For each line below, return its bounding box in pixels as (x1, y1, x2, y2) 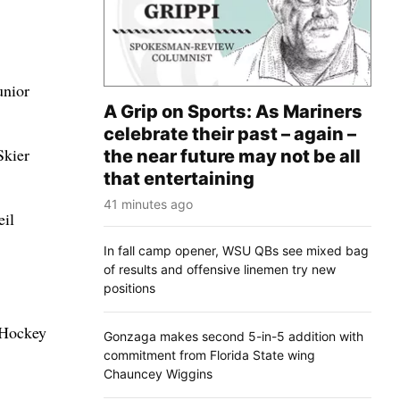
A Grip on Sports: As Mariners (104, 100, 362, 122)
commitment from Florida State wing (104, 346, 315, 362)
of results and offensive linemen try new (104, 261, 336, 277)
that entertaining (104, 167, 254, 189)
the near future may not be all (104, 145, 361, 167)
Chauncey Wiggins (104, 365, 212, 381)
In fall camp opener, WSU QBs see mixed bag (104, 242, 369, 258)
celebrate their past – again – (104, 122, 356, 145)
